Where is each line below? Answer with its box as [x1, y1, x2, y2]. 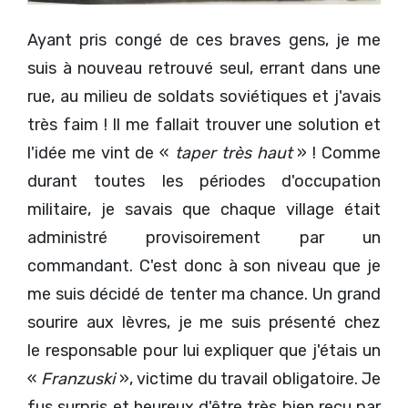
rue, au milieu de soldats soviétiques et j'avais [27, 86, 381, 107]
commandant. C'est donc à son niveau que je [27, 255, 381, 276]
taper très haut [175, 142, 292, 163]
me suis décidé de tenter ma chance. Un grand [27, 283, 381, 304]
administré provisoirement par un [27, 227, 381, 248]
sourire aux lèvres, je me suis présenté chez [27, 311, 381, 332]
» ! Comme [291, 142, 382, 163]
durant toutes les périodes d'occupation [27, 170, 381, 191]
